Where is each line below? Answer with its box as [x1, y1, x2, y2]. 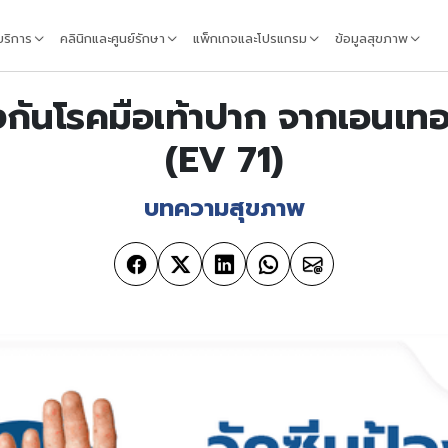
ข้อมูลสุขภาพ [335, 30, 409, 48]
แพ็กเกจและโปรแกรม [193, 30, 308, 48]
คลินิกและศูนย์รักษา [60, 30, 166, 48]
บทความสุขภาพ [143, 192, 305, 224]
